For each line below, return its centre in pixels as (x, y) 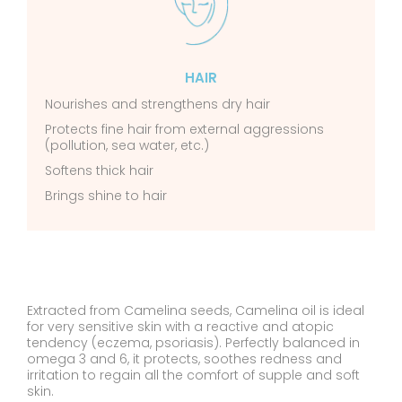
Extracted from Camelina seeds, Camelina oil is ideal (196, 311)
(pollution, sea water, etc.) (127, 146)
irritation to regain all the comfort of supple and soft (193, 376)
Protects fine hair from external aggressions (184, 130)
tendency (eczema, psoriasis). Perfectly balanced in (193, 343)
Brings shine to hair (106, 196)
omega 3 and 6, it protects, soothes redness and (184, 359)
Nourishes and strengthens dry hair (157, 105)
